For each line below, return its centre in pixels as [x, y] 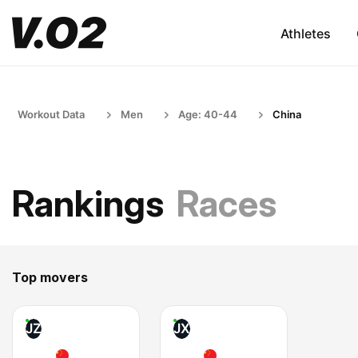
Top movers [50, 277]
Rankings [88, 203]
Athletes [305, 33]
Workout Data [51, 114]
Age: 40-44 [208, 114]
